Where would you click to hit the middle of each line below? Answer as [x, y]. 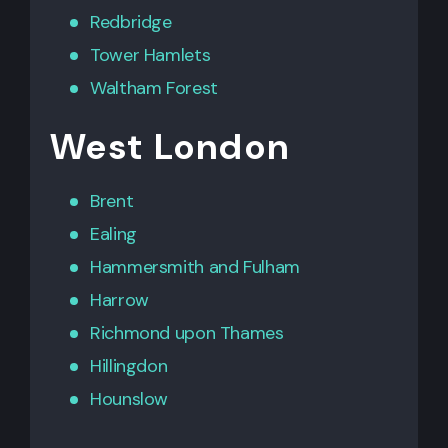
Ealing [113, 233]
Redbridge [131, 21]
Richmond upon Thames [187, 332]
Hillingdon [129, 365]
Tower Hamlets [150, 54]
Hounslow [129, 398]
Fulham [271, 266]
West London [170, 146]
